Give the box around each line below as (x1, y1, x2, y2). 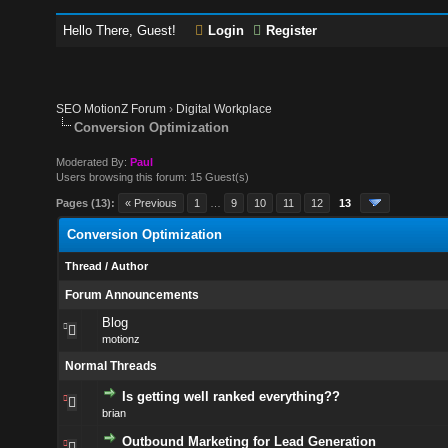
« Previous (125, 197, 178, 209)
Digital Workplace (176, 102, 273, 116)
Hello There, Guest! (63, 23, 181, 38)
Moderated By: (56, 156, 131, 168)
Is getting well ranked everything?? (121, 389, 340, 404)
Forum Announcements (64, 288, 199, 302)
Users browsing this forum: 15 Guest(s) (56, 171, 250, 183)
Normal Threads (64, 359, 157, 373)
